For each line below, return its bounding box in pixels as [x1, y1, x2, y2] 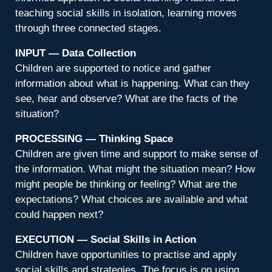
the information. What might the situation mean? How [15, 163, 255, 175]
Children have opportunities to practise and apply [15, 249, 237, 260]
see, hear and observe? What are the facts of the [15, 93, 237, 104]
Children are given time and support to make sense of [15, 148, 258, 160]
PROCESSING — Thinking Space [15, 133, 173, 144]
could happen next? [15, 209, 103, 220]
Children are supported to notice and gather [15, 63, 211, 74]
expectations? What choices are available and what [15, 194, 248, 205]
